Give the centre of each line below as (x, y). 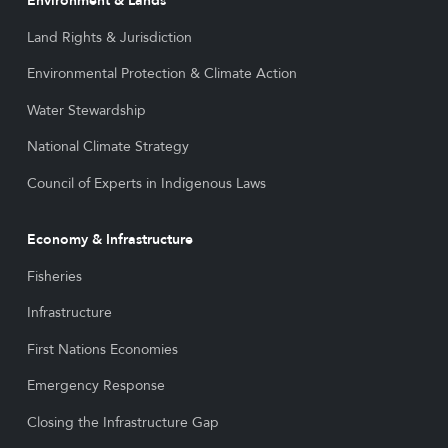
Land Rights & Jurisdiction (109, 37)
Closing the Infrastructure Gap (122, 423)
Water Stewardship (86, 110)
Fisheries (54, 276)
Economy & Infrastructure (109, 240)
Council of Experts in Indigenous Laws (146, 183)
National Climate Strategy (107, 147)
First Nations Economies (102, 349)
